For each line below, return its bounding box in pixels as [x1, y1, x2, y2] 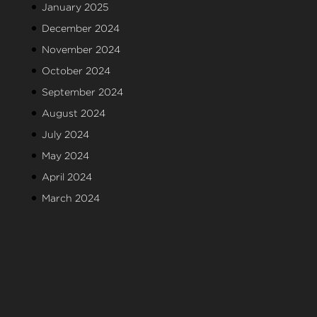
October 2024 [41, 65, 110, 76]
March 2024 [41, 192, 100, 204]
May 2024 [41, 150, 89, 161]
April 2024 [41, 171, 92, 183]
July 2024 [41, 129, 89, 140]
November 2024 [41, 44, 120, 55]
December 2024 [41, 23, 120, 34]
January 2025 [41, 1, 108, 13]
